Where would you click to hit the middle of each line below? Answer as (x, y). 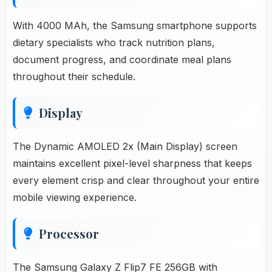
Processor (69, 233)
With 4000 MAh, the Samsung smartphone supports (135, 25)
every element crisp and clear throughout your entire (136, 180)
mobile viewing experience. (75, 197)
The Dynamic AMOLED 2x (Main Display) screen (125, 146)
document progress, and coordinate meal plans (122, 59)
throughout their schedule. (74, 76)
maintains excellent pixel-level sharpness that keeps (132, 163)
